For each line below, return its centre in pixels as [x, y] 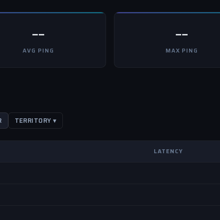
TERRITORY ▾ [35, 121]
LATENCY [168, 151]
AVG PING [38, 51]
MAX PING [182, 51]
